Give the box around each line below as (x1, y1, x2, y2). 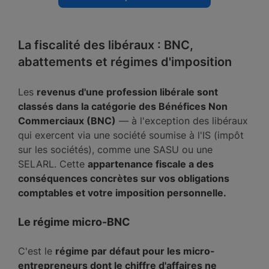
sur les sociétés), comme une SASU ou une (18, 144, 213, 156)
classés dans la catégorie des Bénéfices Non (18, 100, 228, 112)
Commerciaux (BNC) (18, 115, 116, 127)
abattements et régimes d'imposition (18, 55, 232, 69)
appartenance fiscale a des (88, 158, 214, 170)
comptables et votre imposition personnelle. (18, 187, 226, 199)
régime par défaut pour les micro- (55, 245, 215, 257)
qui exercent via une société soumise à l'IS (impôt (18, 129, 244, 141)
